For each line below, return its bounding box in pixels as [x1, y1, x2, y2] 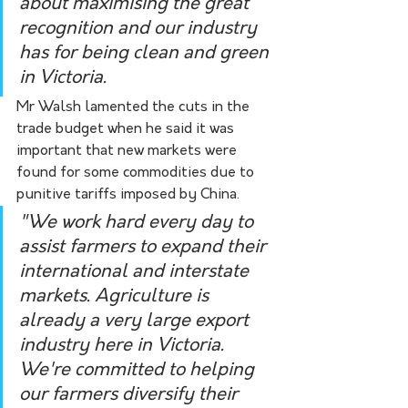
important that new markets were [16, 143, 240, 158]
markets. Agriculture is [19, 287, 213, 306]
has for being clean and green [19, 44, 273, 63]
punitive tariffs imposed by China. [16, 187, 240, 202]
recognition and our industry [19, 19, 261, 38]
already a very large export [19, 311, 253, 331]
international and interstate [19, 262, 253, 281]
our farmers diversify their [19, 385, 242, 404]
